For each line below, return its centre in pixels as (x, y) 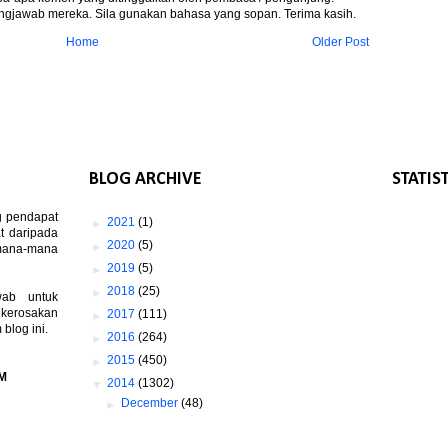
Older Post (340, 41)
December (151, 402)
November (151, 425)
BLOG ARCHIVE (145, 179)
